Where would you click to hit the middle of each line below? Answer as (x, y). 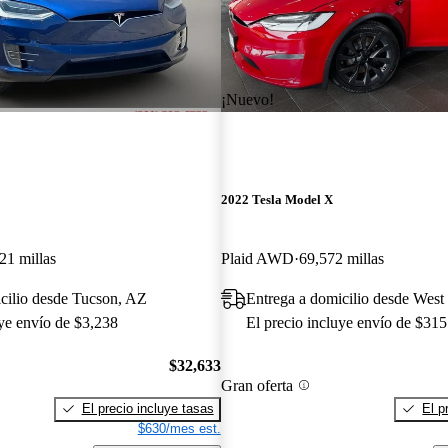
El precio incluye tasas (147, 408)
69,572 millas (341, 259)
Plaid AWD (257, 259)
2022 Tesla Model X (276, 200)
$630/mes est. (179, 428)
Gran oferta (256, 385)
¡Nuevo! (247, 99)
